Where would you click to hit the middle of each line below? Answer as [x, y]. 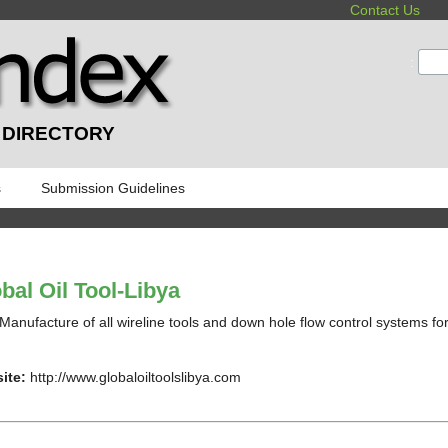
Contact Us [385, 10]
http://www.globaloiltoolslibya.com [133, 376]
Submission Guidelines [113, 187]
